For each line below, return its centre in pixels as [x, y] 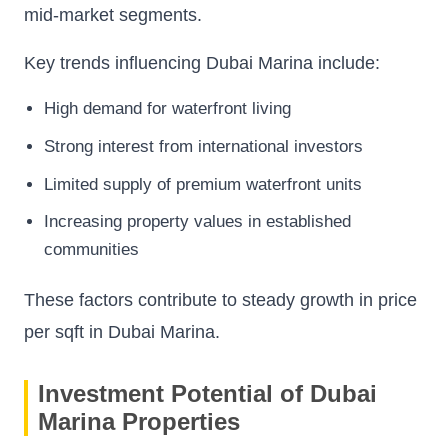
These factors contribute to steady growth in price [220, 300]
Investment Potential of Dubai [207, 394]
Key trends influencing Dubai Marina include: [202, 63]
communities [91, 250]
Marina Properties [139, 422]
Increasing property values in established [197, 222]
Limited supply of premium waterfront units [203, 184]
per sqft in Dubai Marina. [122, 332]
